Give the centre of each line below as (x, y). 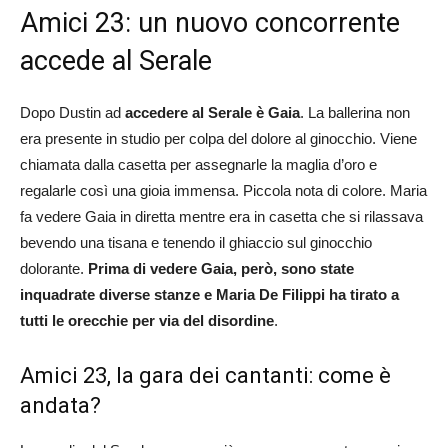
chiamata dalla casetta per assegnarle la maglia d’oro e (198, 165)
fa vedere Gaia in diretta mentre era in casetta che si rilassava (221, 217)
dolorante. (54, 269)
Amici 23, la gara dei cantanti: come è (205, 376)
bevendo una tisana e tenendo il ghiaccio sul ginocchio (196, 243)
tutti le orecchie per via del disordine (147, 321)
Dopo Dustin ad (70, 113)
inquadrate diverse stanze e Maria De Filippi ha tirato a (209, 295)
